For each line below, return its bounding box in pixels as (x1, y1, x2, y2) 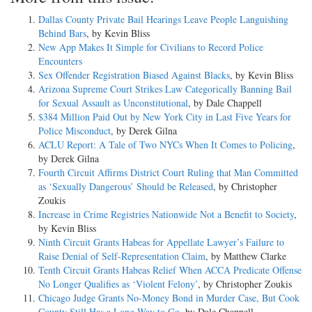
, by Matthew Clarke (205, 249, 286, 263)
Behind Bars (38, 26, 86, 40)
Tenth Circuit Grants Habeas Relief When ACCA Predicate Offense (38, 263, 302, 276)
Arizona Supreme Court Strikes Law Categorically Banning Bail (38, 81, 292, 95)
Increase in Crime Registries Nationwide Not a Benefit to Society (38, 207, 294, 221)
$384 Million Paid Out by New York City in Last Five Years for (38, 109, 291, 123)
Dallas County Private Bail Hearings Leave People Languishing (38, 12, 288, 26)
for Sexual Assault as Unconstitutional (38, 95, 188, 109)
